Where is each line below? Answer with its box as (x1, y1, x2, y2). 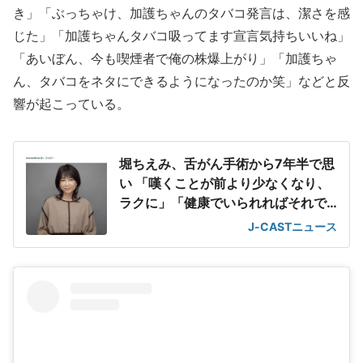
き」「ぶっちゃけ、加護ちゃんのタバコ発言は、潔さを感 (13, 5, 350, 21)
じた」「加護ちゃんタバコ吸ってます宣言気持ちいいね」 (13, 28, 350, 44)
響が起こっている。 (13, 96, 130, 112)
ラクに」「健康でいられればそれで (119, 194, 327, 211)
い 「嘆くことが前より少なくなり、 (119, 175, 330, 191)
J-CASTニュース (248, 220, 337, 233)
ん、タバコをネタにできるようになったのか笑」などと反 (13, 73, 350, 89)
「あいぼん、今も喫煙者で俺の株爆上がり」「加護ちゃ (13, 50, 337, 66)
